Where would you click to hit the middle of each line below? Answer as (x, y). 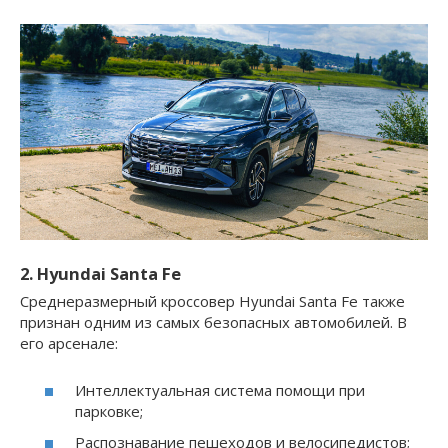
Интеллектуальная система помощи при (220, 389)
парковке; (109, 410)
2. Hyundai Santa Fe (100, 274)
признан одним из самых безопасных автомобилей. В (213, 322)
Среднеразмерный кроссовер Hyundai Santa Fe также (212, 301)
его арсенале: (69, 343)
